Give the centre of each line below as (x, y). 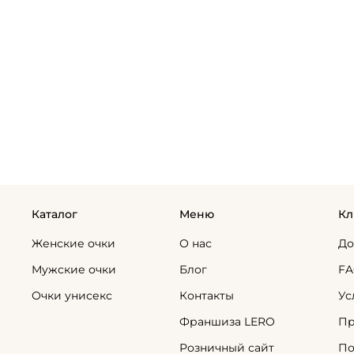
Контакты (207, 295)
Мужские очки (74, 269)
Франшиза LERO (227, 321)
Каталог (55, 214)
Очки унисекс (72, 295)
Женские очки (73, 243)
